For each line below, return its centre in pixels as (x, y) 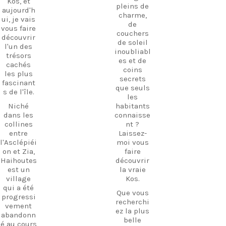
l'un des (19, 46)
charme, (132, 15)
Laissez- (132, 133)
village (19, 178)
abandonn (19, 215)
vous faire (19, 28)
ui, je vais (19, 19)
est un (18, 169)
